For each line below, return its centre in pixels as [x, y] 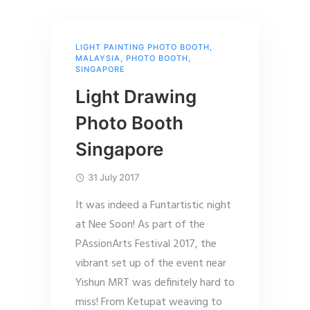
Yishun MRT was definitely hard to [155, 283]
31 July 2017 [114, 177]
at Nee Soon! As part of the [140, 225]
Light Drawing [136, 97]
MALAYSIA [98, 58]
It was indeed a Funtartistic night [153, 206]
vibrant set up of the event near [151, 264]
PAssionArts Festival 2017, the [146, 244]
